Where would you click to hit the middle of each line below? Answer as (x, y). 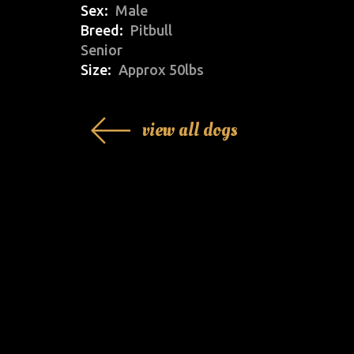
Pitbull (151, 30)
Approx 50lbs (161, 70)
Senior (102, 50)
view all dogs (190, 130)
